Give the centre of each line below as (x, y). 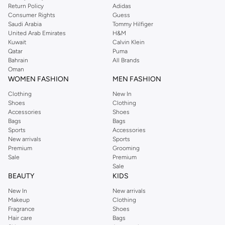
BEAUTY (21, 176)
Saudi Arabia (25, 24)
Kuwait (17, 42)
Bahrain (18, 61)
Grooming (126, 148)
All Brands (126, 61)
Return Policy (26, 6)
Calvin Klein (129, 42)
